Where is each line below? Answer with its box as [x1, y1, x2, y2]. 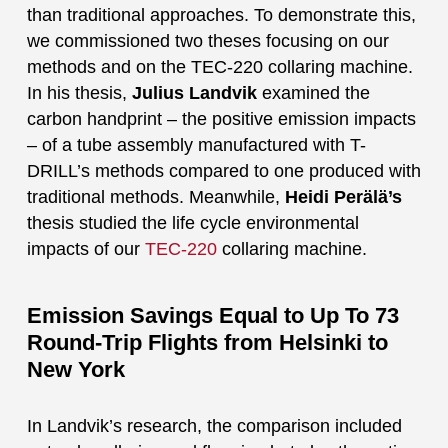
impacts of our [26, 238, 145, 259]
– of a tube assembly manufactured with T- [26, 134, 366, 155]
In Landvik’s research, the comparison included [26, 415, 402, 436]
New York [26, 356, 125, 382]
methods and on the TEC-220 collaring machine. [26, 56, 413, 77]
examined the [256, 82, 370, 103]
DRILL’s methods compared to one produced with [26, 160, 421, 181]
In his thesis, [26, 82, 132, 103]
